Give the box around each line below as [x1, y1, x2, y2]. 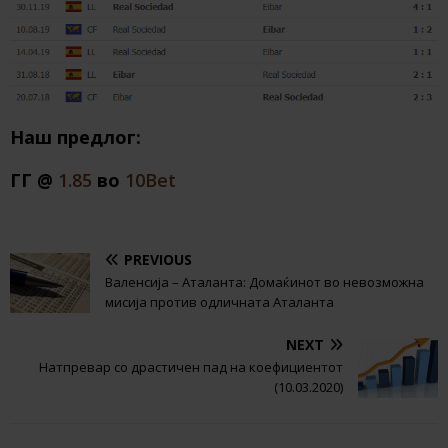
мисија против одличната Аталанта [105, 292, 334, 311]
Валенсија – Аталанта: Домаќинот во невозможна [105, 272, 424, 291]
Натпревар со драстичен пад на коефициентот [39, 357, 343, 376]
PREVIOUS [124, 249, 192, 269]
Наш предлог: [10, 125, 141, 150]
